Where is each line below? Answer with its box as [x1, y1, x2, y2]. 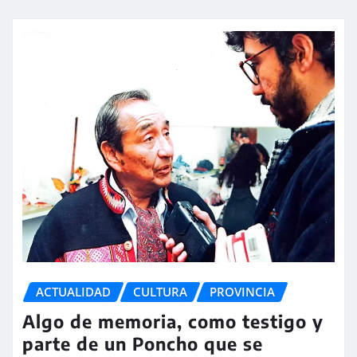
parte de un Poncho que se [22, 331, 263, 355]
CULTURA [133, 284, 187, 300]
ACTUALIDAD [36, 284, 111, 300]
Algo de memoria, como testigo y [22, 309, 324, 332]
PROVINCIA [210, 284, 275, 300]
